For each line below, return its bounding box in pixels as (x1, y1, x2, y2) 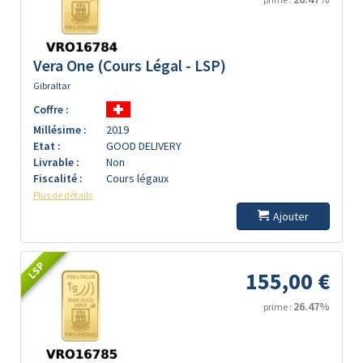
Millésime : (33, 122, 87, 137)
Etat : (33, 139, 61, 153)
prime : (263, 301, 293, 313)
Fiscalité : (33, 171, 83, 186)
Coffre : (33, 102, 69, 117)
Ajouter (273, 209, 309, 224)
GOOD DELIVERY (106, 139, 181, 153)
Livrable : (33, 155, 79, 169)
